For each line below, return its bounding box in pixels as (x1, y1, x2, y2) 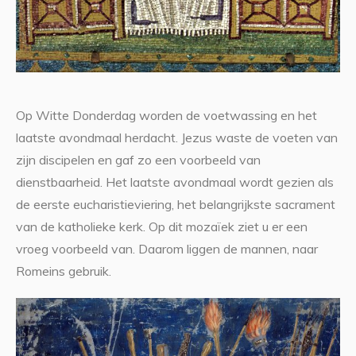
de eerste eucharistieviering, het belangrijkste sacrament (15, 196, 335, 213)
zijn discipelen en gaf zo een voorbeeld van (15, 152, 261, 168)
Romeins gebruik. (15, 263, 111, 280)
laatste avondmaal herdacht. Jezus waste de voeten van (15, 130, 338, 146)
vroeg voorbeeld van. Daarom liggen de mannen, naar (15, 241, 318, 257)
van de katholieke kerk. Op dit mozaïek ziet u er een (15, 219, 308, 235)
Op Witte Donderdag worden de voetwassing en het (15, 107, 317, 124)
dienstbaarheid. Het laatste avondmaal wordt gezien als (15, 174, 334, 191)
